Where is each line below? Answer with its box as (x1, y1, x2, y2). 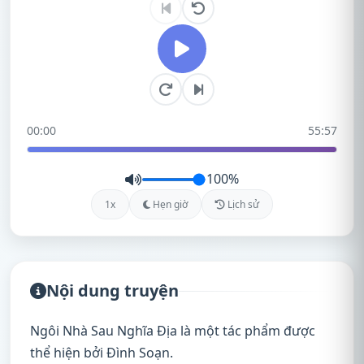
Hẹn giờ (150, 197, 188, 211)
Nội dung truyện (46, 279, 179, 301)
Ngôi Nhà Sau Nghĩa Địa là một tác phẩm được (30, 322, 315, 340)
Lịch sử (225, 197, 259, 211)
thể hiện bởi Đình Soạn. (30, 344, 173, 362)
